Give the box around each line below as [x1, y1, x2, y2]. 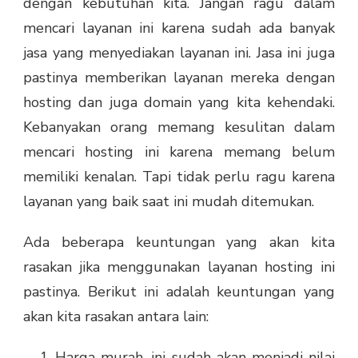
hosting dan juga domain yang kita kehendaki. [23, 93, 335, 113]
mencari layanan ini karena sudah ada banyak [23, 18, 335, 38]
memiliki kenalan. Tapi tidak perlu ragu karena [23, 167, 335, 187]
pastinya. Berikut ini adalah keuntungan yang [23, 282, 335, 302]
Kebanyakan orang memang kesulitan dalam [23, 117, 335, 137]
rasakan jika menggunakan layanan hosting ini [23, 257, 335, 277]
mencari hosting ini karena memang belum [23, 142, 335, 162]
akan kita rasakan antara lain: [23, 307, 209, 327]
